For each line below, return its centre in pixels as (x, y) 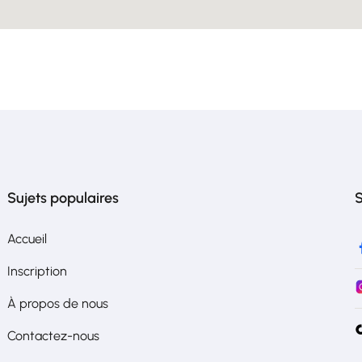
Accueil (27, 239)
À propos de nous (58, 303)
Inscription (37, 271)
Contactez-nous (53, 336)
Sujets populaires (63, 198)
